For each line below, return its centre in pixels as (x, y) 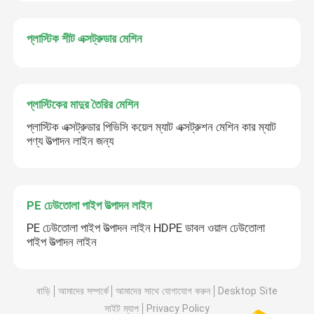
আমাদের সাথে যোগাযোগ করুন (163, 291)
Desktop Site (247, 291)
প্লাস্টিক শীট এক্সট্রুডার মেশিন (85, 39)
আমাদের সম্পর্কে (83, 291)
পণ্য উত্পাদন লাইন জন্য (70, 141)
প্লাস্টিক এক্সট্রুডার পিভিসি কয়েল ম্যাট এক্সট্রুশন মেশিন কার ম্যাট (152, 127)
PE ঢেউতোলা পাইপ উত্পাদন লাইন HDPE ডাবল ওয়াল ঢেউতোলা (146, 227)
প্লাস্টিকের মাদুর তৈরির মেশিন (83, 105)
